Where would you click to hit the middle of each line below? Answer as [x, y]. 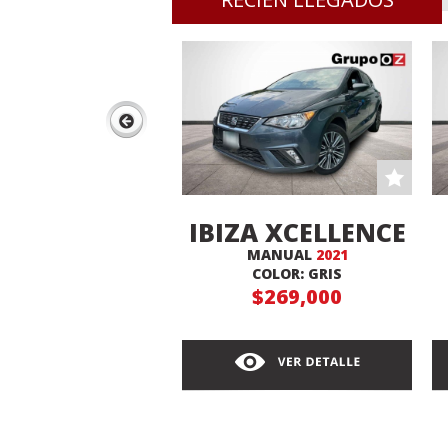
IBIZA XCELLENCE [297, 232]
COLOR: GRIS [297, 274]
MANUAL [281, 255]
